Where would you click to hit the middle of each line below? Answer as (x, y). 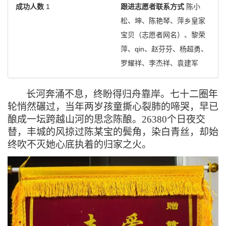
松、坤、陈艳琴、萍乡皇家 (163, 20)
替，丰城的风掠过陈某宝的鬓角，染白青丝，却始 (113, 132)
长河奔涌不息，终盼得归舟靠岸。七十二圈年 (122, 94)
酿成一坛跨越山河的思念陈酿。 (75, 119)
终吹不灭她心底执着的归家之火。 (79, 144)
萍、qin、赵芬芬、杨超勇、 (164, 49)
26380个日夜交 (174, 119)
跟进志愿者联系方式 (152, 6)
